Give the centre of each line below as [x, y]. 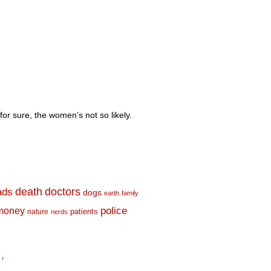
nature [38, 212]
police [114, 211]
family [130, 193]
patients [84, 212]
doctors [63, 191]
